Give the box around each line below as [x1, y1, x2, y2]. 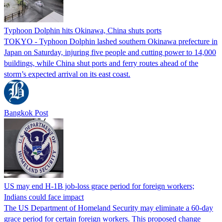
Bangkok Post [4, 108, 48, 117]
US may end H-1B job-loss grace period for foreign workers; [4, 181, 194, 190]
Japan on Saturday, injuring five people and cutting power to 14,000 [4, 48, 216, 56]
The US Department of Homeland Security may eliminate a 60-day [4, 203, 213, 212]
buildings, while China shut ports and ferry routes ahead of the [4, 58, 198, 67]
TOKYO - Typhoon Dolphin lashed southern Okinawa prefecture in [4, 37, 218, 46]
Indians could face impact [4, 192, 84, 201]
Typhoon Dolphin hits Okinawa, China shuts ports [4, 26, 162, 35]
